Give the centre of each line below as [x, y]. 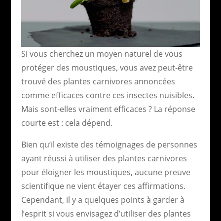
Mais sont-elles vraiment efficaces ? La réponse [108, 109]
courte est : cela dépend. [67, 123]
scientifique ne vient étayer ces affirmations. [103, 186]
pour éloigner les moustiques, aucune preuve [106, 172]
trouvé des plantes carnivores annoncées [98, 81]
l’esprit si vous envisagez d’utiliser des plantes [106, 213]
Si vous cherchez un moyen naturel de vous [102, 54]
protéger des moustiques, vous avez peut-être [107, 67]
